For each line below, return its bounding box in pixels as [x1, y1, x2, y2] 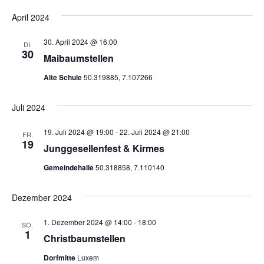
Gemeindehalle [43, 162, 95, 173]
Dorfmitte [43, 252, 77, 263]
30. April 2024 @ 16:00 [43, 37, 117, 47]
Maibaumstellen [43, 51, 114, 65]
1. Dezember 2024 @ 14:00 [43, 217, 132, 227]
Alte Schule [43, 72, 84, 82]
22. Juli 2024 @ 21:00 [119, 127, 190, 137]
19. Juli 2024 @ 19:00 [43, 127, 114, 137]
